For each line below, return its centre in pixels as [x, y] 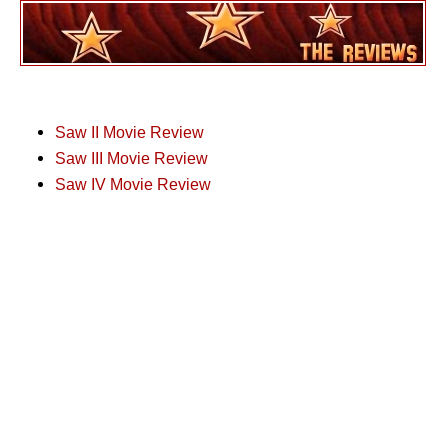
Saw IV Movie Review [133, 184]
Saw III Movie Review [131, 158]
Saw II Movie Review [129, 132]
